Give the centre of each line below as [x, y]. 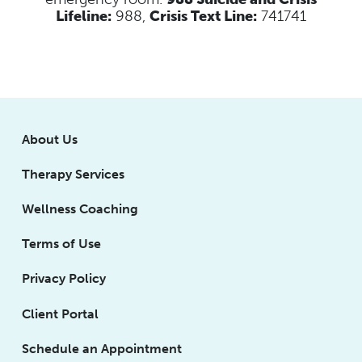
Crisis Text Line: [203, 16]
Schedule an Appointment [102, 348]
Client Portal [61, 314]
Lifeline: [84, 16]
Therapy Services [74, 174]
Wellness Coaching [80, 209]
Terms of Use [62, 244]
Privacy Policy [64, 279]
